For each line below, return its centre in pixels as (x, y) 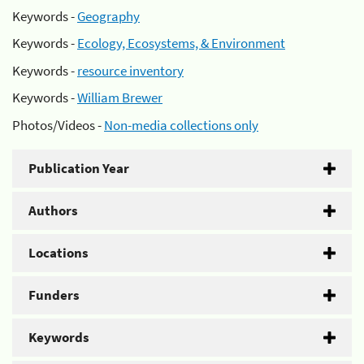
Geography (108, 16)
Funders (54, 295)
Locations (58, 252)
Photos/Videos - (58, 125)
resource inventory (130, 70)
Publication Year (79, 168)
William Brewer (120, 97)
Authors (53, 210)
